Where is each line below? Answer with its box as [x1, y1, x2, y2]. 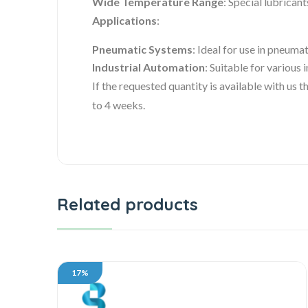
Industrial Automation [92, 60, 205, 74]
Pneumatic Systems [92, 43, 192, 56]
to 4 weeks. [92, 98, 145, 112]
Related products [57, 194, 198, 215]
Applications [92, 14, 157, 27]
